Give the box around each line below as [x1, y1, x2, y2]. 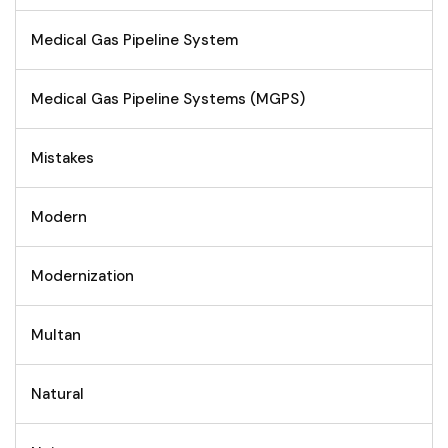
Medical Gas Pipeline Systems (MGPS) [31, 89, 305, 110]
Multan [31, 325, 81, 346]
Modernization [31, 266, 134, 287]
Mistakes [31, 148, 94, 169]
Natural [31, 384, 84, 405]
